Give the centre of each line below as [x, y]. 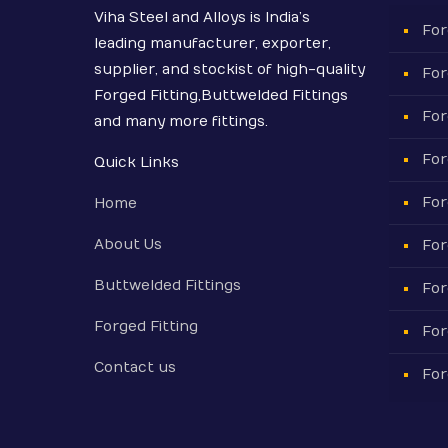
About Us [127, 244]
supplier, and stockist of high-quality [229, 69]
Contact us [134, 367]
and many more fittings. [180, 121]
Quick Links [136, 162]
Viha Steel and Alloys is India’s [201, 17]
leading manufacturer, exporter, [212, 43]
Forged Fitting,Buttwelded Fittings [220, 95]
